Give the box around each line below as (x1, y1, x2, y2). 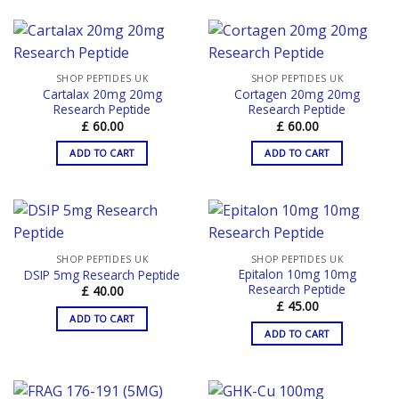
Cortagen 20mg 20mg (234, 85, 360, 103)
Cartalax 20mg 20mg (42, 85, 162, 103)
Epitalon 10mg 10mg (238, 265, 356, 283)
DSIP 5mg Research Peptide (24, 266, 180, 284)
